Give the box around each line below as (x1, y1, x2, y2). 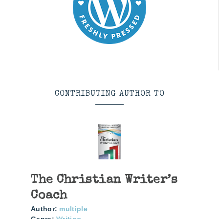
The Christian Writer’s (31, 174, 177, 187)
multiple (59, 205, 88, 213)
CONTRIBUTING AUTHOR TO (54, 90, 165, 98)
